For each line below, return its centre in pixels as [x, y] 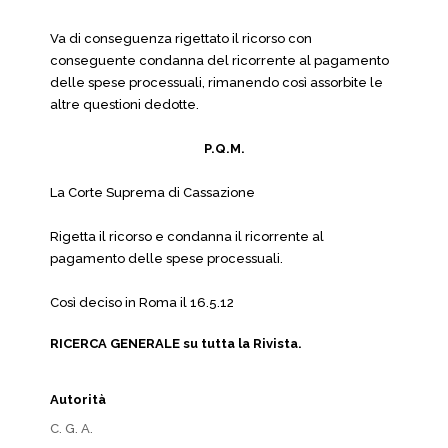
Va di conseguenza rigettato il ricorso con [181, 38]
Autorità [78, 399]
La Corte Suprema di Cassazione [152, 192]
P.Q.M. [224, 148]
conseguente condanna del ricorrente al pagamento [219, 60]
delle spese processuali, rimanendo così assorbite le [216, 82]
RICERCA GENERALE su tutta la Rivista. [176, 343]
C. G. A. [71, 428]
